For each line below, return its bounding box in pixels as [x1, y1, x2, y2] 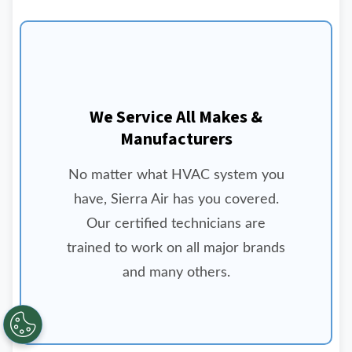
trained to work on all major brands [67, 241, 285, 255]
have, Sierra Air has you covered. [73, 192, 279, 207]
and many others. [122, 266, 230, 280]
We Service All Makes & [90, 104, 262, 130]
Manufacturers [119, 126, 233, 152]
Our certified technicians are [86, 217, 266, 231]
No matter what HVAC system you [68, 168, 284, 182]
